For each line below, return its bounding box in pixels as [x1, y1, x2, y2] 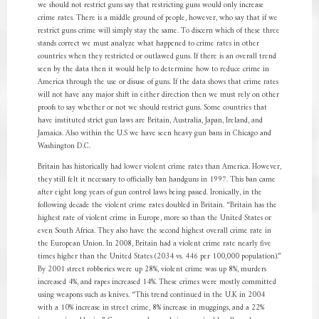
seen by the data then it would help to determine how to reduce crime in [37, 63, 269, 76]
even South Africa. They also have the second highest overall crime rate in [37, 224, 271, 238]
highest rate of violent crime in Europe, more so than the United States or [37, 211, 271, 225]
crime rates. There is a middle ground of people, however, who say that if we [37, 11, 278, 25]
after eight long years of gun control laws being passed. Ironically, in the [37, 186, 262, 199]
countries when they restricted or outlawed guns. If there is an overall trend [37, 50, 276, 63]
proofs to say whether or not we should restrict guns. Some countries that [37, 101, 267, 115]
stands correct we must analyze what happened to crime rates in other [37, 37, 259, 51]
